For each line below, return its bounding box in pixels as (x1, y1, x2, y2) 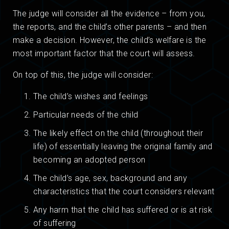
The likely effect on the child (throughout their (33, 128, 203, 139)
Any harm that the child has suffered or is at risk (33, 205, 212, 215)
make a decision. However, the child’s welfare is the (13, 35, 207, 45)
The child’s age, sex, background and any (33, 173, 187, 184)
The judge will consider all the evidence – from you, (13, 9, 205, 19)
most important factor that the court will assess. (13, 49, 195, 59)
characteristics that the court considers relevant (33, 187, 215, 197)
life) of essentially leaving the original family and (33, 142, 213, 152)
